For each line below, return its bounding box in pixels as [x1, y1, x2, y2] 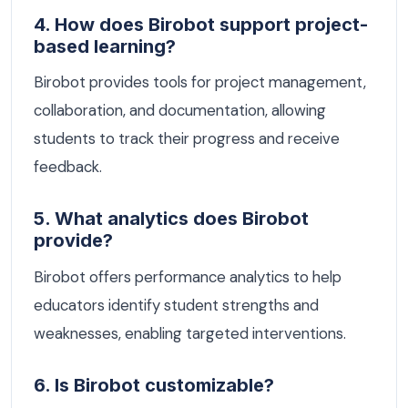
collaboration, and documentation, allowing [34, 100, 326, 121]
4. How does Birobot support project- [34, 13, 368, 36]
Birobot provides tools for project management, [34, 72, 366, 93]
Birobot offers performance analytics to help [34, 266, 342, 287]
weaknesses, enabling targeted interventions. [34, 322, 346, 343]
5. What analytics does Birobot [34, 208, 309, 230]
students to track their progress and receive [34, 128, 340, 149]
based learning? [34, 35, 176, 57]
